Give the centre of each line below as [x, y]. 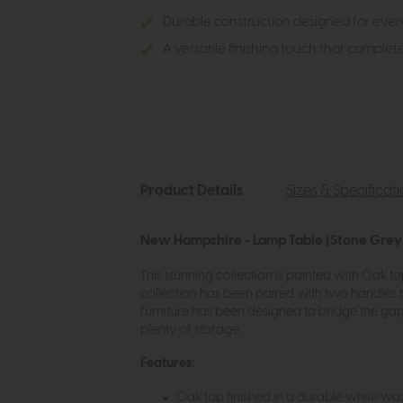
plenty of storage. [190, 331]
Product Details [191, 191]
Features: [167, 363]
